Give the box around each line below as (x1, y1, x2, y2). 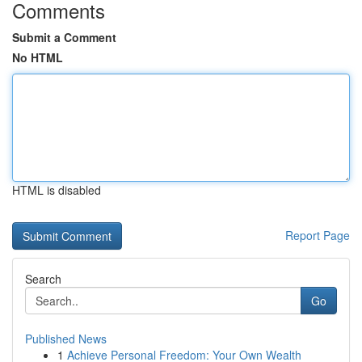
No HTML (12, 49, 63, 65)
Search (25, 271, 61, 287)
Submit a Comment (12, 29, 116, 45)
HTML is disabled (12, 182, 101, 198)
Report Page (285, 227, 350, 243)
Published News (25, 330, 107, 347)
